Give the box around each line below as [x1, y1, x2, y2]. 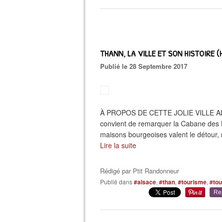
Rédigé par [100, 166, 133, 175]
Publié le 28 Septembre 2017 [105, 61, 187, 71]
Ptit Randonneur [133, 166, 179, 175]
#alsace [134, 177, 156, 186]
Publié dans [104, 177, 132, 186]
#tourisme [178, 177, 207, 186]
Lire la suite [100, 140, 136, 150]
